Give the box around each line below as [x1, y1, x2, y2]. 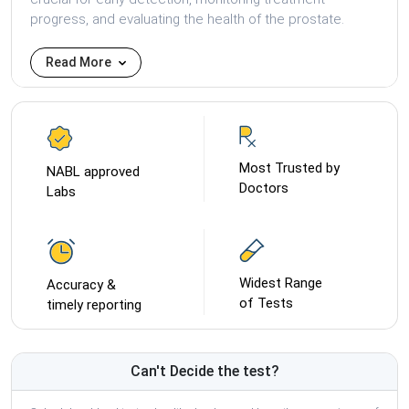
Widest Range [239, 274, 322, 291]
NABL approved [47, 163, 140, 180]
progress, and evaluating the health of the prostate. [30, 10, 344, 27]
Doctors [239, 179, 288, 196]
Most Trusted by [239, 159, 340, 176]
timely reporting [47, 296, 142, 313]
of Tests [239, 294, 293, 311]
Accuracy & [47, 276, 116, 293]
